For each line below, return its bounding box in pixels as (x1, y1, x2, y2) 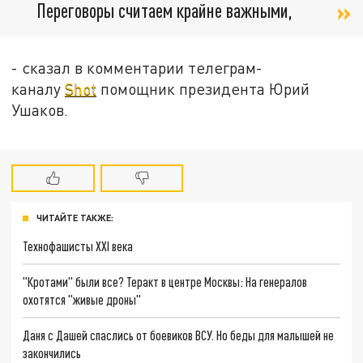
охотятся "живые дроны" (23, 291, 142, 307)
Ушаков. (11, 100, 69, 119)
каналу (11, 79, 66, 98)
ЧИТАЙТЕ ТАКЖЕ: (36, 212, 113, 224)
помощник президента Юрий (96, 79, 310, 98)
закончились (23, 344, 82, 361)
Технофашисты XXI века (23, 238, 134, 254)
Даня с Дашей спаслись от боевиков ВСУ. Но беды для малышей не (23, 327, 335, 343)
